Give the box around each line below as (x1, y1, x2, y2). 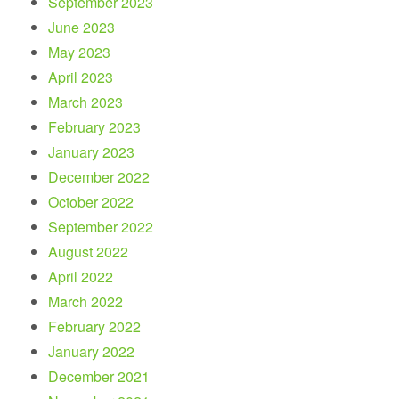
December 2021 (48, 365, 151, 387)
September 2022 (48, 216, 154, 237)
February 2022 (48, 315, 142, 337)
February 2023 (48, 116, 142, 137)
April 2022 (48, 265, 114, 287)
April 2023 (48, 66, 114, 87)
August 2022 (48, 240, 129, 262)
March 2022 (48, 290, 124, 312)
